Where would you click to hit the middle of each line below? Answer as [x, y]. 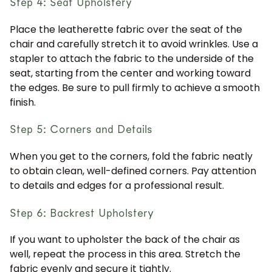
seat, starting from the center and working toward [130, 73]
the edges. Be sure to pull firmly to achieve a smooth [135, 87]
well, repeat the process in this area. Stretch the [125, 254]
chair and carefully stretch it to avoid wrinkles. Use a [134, 44]
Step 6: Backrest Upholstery [82, 212]
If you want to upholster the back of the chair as [125, 240]
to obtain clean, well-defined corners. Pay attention [133, 171]
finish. [23, 102]
